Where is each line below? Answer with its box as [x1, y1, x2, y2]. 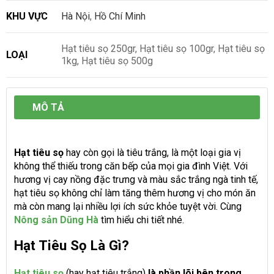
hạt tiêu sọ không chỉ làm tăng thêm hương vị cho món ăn [14, 187, 256, 199]
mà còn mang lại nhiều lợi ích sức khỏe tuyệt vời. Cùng [14, 200, 242, 212]
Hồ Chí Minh [94, 10, 146, 22]
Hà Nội [61, 10, 90, 22]
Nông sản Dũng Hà [14, 213, 98, 226]
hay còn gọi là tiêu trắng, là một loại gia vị [64, 146, 241, 158]
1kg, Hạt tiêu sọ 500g [61, 54, 153, 67]
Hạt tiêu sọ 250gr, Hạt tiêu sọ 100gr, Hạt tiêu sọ [61, 42, 265, 54]
